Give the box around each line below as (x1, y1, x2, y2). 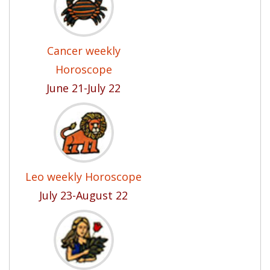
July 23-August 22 (39, 188, 128, 202)
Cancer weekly (46, 43, 121, 58)
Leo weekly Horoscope (25, 169, 142, 184)
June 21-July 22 (46, 81, 121, 95)
